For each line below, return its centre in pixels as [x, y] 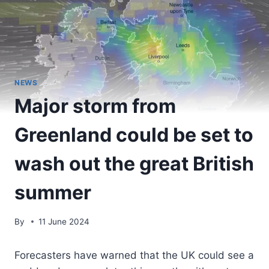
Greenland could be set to [134, 135]
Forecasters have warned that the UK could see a [134, 255]
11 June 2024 [64, 221]
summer [53, 193]
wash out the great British [134, 164]
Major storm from [95, 106]
